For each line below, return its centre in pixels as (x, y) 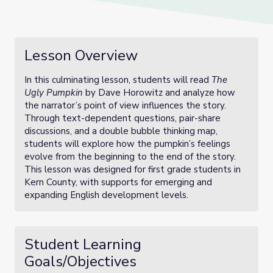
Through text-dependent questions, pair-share (122, 118)
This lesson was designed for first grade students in (133, 169)
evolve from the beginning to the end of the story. (130, 157)
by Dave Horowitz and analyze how (159, 93)
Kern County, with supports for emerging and (118, 182)
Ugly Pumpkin (54, 93)
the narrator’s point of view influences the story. (125, 105)
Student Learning (83, 244)
